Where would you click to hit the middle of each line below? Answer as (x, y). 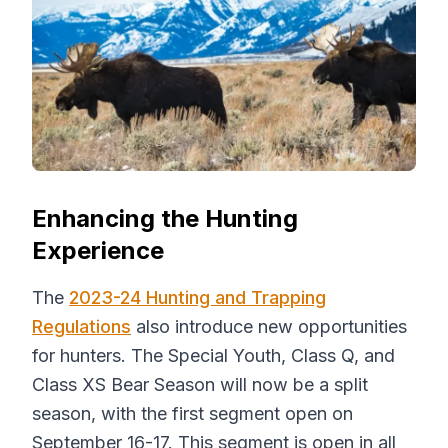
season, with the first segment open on (192, 413)
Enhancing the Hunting (165, 218)
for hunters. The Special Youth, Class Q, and (213, 355)
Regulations (81, 326)
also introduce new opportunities (269, 326)
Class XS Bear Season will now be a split (200, 384)
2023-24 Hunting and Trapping (197, 297)
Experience (98, 250)
